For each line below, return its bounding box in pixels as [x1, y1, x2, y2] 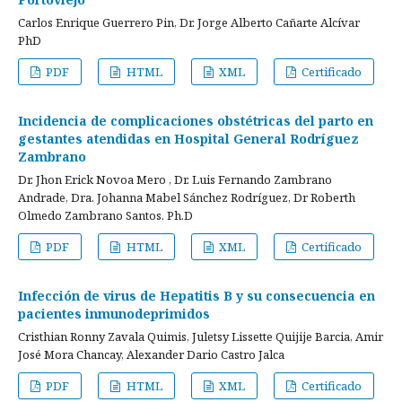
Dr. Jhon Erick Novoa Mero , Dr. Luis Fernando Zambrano [18, 171, 332, 188]
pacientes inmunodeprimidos [18, 305, 210, 322]
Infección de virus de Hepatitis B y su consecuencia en [18, 287, 375, 304]
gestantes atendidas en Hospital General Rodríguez [18, 130, 359, 147]
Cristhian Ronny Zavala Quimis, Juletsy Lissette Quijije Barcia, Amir [18, 328, 383, 345]
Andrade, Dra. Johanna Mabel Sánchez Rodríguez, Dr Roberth [18, 189, 355, 205]
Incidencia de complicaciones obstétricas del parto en [18, 112, 373, 129]
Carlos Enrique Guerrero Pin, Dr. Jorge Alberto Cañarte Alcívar [18, 14, 360, 31]
